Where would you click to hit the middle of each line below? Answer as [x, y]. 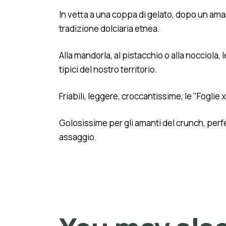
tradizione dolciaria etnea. [109, 29]
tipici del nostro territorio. [108, 70]
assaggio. [78, 137]
